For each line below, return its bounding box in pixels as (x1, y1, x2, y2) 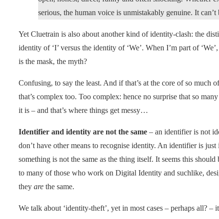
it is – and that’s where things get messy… (19, 106, 148, 114)
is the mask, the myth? (19, 57, 87, 66)
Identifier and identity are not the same (19, 127, 147, 136)
